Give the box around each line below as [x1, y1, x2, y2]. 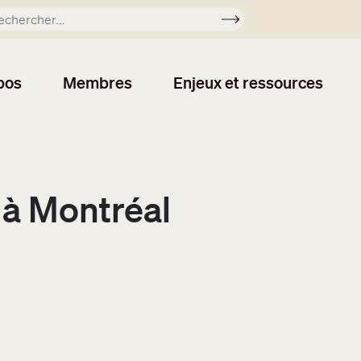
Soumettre [230, 14, 291, 31]
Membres [63, 73, 133, 93]
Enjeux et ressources [173, 73, 324, 93]
